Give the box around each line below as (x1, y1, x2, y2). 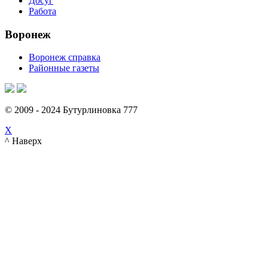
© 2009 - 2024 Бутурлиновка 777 (5, 105, 138, 115)
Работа (29, 5, 56, 16)
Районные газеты (29, 63, 99, 74)
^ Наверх (5, 136, 42, 147)
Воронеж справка (29, 52, 100, 63)
